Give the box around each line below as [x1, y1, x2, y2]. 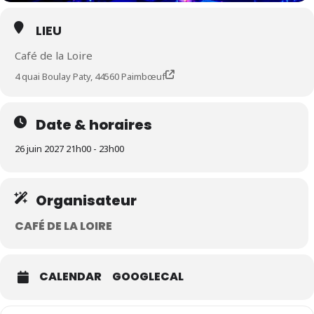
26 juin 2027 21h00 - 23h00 [15, 142, 124, 155]
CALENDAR [39, 268, 102, 285]
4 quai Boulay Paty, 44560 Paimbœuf [15, 70, 165, 83]
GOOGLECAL [112, 268, 184, 285]
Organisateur [36, 191, 137, 210]
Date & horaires [36, 115, 152, 135]
